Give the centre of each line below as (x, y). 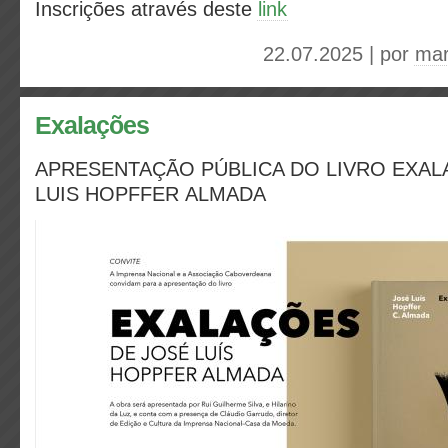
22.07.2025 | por (339, 54)
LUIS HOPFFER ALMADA (150, 194)
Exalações (92, 125)
